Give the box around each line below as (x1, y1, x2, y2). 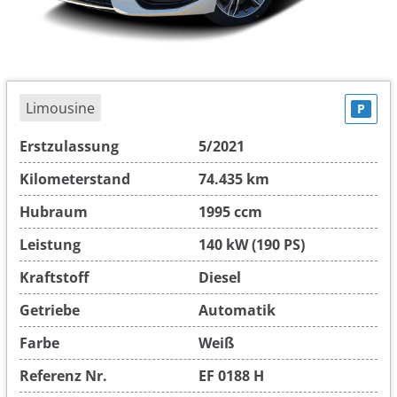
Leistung (19, 234, 81, 254)
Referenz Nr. (19, 365, 107, 385)
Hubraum (19, 201, 88, 222)
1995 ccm (198, 201, 262, 222)
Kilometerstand (19, 168, 130, 189)
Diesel (198, 267, 241, 287)
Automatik (198, 300, 276, 320)
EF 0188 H (198, 365, 264, 385)
